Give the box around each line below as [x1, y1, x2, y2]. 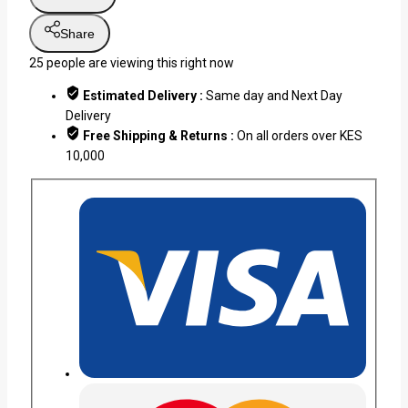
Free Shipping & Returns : [83, 127, 237, 143]
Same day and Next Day [206, 87, 342, 103]
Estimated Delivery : [83, 87, 206, 103]
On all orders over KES [237, 127, 362, 143]
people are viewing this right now [44, 55, 234, 70]
